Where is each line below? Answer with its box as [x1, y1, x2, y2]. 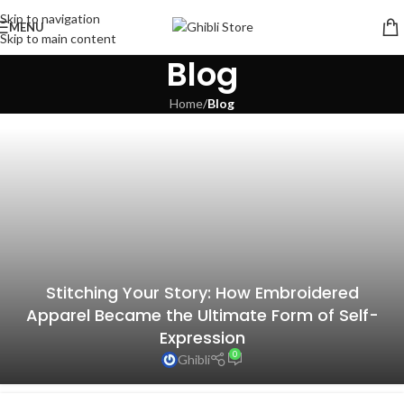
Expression [159, 326, 245, 349]
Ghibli [177, 352, 210, 367]
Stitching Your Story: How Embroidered [45, 281, 359, 304]
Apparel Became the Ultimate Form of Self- [25, 304, 379, 326]
